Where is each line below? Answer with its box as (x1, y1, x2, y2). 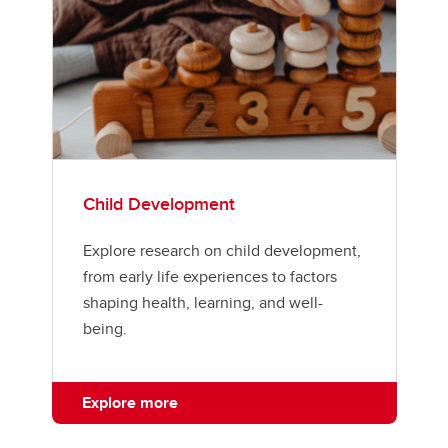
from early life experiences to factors (82, 264, 337, 288)
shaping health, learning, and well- (82, 290, 323, 314)
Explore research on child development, (82, 238, 361, 262)
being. (82, 316, 127, 340)
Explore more (81, 390, 178, 414)
